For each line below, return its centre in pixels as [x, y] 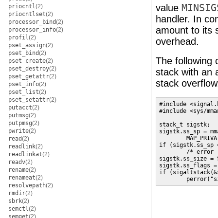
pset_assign [27, 45]
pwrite [18, 131]
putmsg [18, 115]
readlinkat [25, 154]
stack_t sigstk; [185, 125]
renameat [22, 178]
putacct [20, 108]
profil [18, 37]
